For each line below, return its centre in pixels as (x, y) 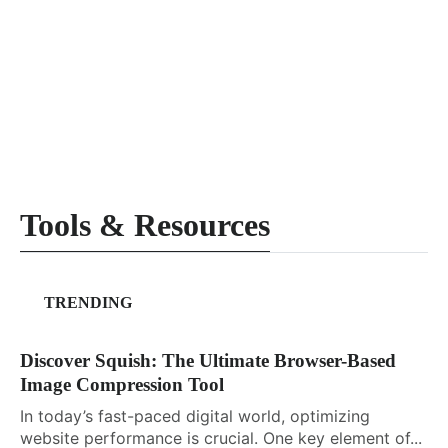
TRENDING (86, 302)
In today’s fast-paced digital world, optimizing (195, 415)
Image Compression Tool (122, 384)
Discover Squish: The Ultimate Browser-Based (208, 360)
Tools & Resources (145, 225)
